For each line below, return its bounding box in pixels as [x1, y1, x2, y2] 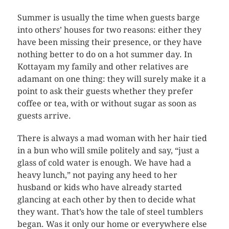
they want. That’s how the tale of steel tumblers [17, 207, 203, 217]
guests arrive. [17, 111, 71, 121]
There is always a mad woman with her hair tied [17, 133, 207, 143]
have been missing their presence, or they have [17, 37, 202, 47]
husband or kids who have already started [17, 182, 182, 192]
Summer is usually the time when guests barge [17, 13, 200, 22]
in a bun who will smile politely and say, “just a [17, 146, 199, 155]
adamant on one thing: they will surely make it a [17, 74, 206, 84]
